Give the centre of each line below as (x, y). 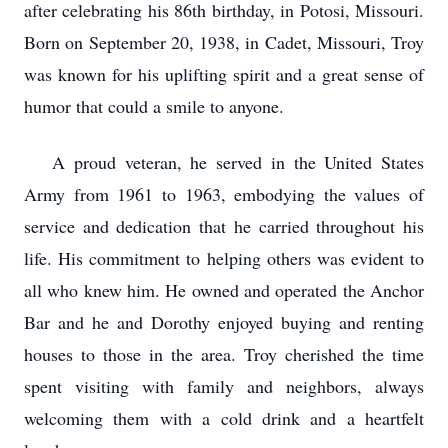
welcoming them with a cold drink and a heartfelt (224, 418)
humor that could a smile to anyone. (154, 106)
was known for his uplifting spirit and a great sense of (224, 74)
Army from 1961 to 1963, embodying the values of (224, 194)
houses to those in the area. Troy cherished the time (224, 354)
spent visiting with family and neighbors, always (224, 386)
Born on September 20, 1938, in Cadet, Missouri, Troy (224, 42)
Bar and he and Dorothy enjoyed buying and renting (224, 322)
